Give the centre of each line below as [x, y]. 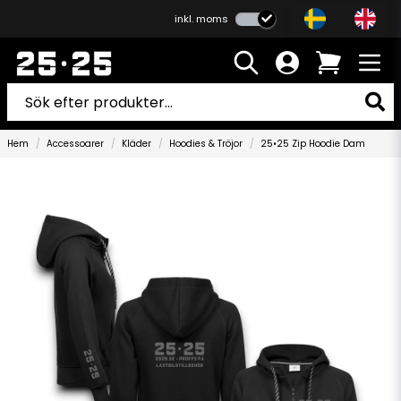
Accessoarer [75, 144]
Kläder [137, 144]
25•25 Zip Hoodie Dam [313, 144]
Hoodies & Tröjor [206, 144]
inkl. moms [201, 19]
